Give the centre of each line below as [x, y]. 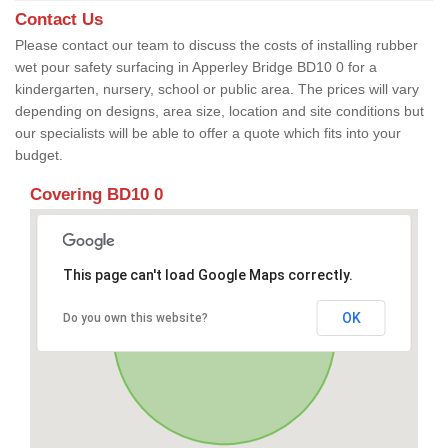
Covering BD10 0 [96, 194]
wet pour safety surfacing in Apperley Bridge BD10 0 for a [196, 66]
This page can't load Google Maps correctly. [207, 274]
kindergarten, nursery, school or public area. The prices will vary [217, 88]
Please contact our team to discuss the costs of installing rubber [216, 44]
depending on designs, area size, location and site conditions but [219, 110]
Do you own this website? [135, 317]
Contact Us [59, 19]
